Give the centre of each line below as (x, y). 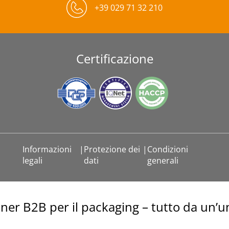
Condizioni (167, 149)
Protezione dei (112, 149)
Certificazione (114, 59)
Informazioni (47, 149)
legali (32, 161)
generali (163, 161)
